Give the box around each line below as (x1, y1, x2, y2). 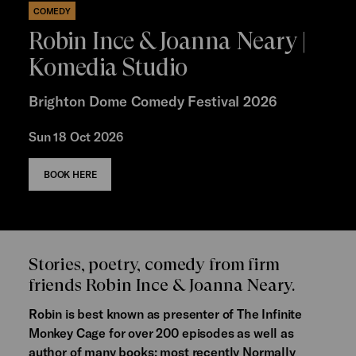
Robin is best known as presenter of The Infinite (28, 305, 303, 321)
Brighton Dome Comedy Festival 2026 (28, 92, 277, 110)
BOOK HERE (43, 168, 97, 180)
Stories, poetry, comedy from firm (28, 253, 280, 274)
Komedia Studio (28, 53, 188, 82)
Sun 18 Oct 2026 (28, 128, 123, 144)
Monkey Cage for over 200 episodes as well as (28, 324, 294, 340)
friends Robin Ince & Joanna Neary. (28, 274, 295, 295)
